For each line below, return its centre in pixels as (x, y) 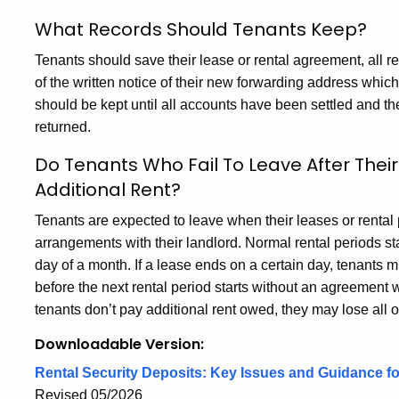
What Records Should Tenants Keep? (201, 29)
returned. (63, 127)
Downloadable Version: (119, 344)
